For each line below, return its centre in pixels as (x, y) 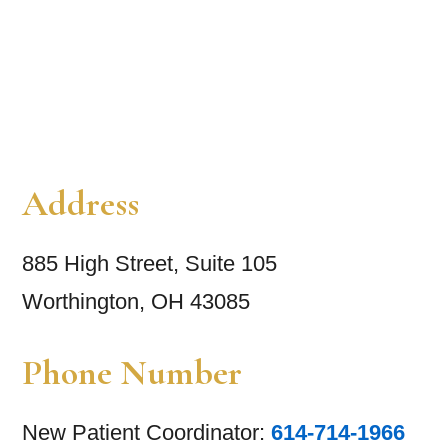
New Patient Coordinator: (146, 433)
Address (80, 204)
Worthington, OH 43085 (136, 302)
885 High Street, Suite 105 (149, 264)
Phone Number (132, 373)
